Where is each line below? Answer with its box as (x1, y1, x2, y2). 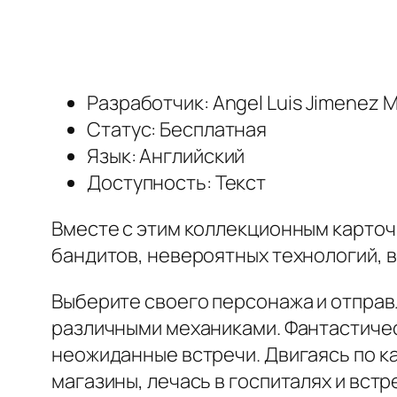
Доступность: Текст (87, 169, 267, 197)
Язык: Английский (87, 143, 245, 170)
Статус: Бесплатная (87, 116, 268, 144)
